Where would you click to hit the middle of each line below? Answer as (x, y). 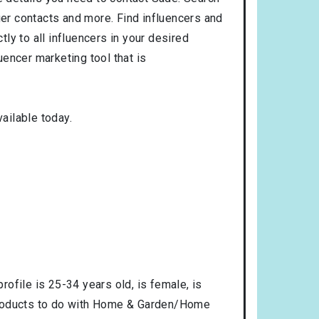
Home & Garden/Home (152, 304)
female (168, 284)
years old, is (115, 284)
